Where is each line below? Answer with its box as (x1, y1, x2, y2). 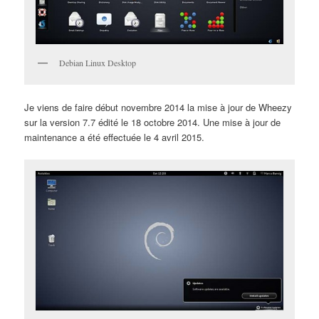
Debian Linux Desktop (59, 56, 137, 68)
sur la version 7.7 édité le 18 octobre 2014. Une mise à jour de (24, 115, 281, 130)
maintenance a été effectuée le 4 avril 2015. (24, 130, 205, 145)
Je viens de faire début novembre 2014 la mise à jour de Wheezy (24, 100, 293, 115)
